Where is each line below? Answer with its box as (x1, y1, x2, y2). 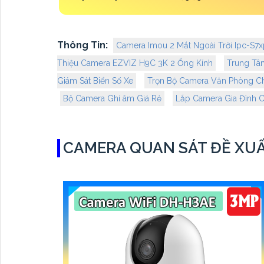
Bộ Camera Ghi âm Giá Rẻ (63, 94, 161, 104)
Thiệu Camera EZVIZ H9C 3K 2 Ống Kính (57, 58, 213, 68)
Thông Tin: (57, 39, 108, 51)
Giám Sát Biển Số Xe (57, 76, 133, 86)
